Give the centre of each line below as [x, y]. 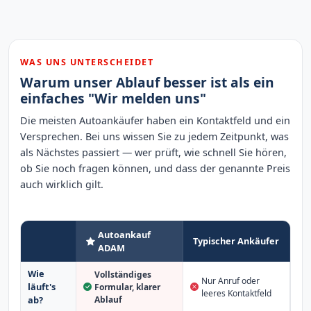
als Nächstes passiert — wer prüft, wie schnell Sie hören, [153, 153]
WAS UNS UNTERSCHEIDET [87, 62]
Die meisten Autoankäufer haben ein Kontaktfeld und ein [155, 121]
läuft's [41, 287]
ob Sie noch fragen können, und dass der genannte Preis [155, 169]
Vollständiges [123, 274]
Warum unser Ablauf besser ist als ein [147, 82]
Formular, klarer [127, 287]
